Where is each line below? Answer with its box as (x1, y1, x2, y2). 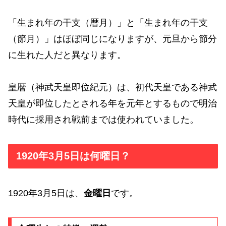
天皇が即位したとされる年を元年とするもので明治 (8, 98, 217, 109)
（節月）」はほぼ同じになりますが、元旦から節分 (8, 33, 217, 44)
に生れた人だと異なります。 (8, 49, 126, 60)
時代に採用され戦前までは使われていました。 (8, 115, 199, 125)
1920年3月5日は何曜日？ (16, 150, 130, 162)
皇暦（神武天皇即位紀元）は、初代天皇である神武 (8, 82, 217, 93)
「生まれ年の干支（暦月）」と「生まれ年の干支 (8, 17, 208, 28)
